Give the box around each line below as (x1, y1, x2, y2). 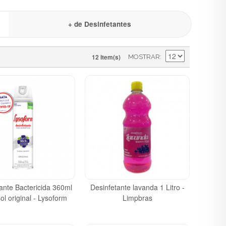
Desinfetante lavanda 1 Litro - (90, 182, 185, 193)
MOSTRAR (128, 52, 160, 61)
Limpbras (122, 193, 152, 203)
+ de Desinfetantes (68, 19, 131, 29)
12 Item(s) (92, 52, 121, 62)
